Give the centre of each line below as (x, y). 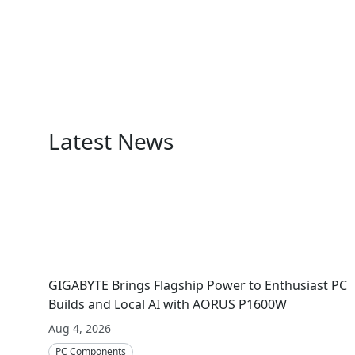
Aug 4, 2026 (80, 328)
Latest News (111, 141)
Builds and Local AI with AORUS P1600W (168, 304)
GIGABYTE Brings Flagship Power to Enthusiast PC (198, 285)
